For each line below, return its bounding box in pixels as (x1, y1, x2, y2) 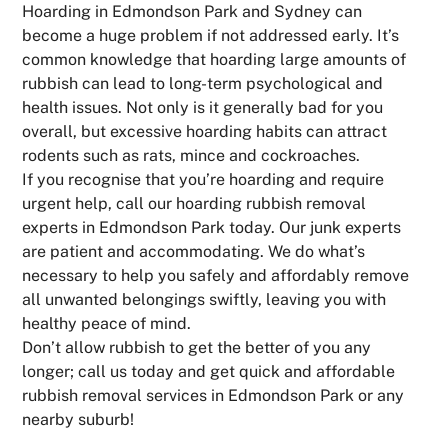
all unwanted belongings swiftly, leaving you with (22, 289, 387, 309)
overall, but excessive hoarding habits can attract (22, 121, 388, 141)
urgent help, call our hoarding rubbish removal (22, 193, 367, 213)
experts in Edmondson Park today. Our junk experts (22, 217, 402, 237)
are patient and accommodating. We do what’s (22, 241, 366, 261)
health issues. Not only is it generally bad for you (22, 97, 384, 117)
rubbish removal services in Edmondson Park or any (22, 385, 405, 405)
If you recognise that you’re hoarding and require (22, 169, 385, 189)
